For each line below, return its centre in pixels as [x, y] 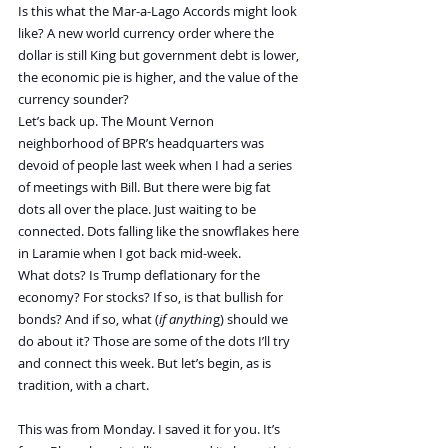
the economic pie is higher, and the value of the [159, 77]
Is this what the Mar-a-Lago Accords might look [159, 11]
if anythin [186, 319]
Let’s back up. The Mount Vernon [117, 121]
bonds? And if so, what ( [88, 319]
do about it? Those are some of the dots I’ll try [155, 341]
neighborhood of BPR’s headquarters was [142, 143]
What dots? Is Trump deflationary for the [140, 275]
